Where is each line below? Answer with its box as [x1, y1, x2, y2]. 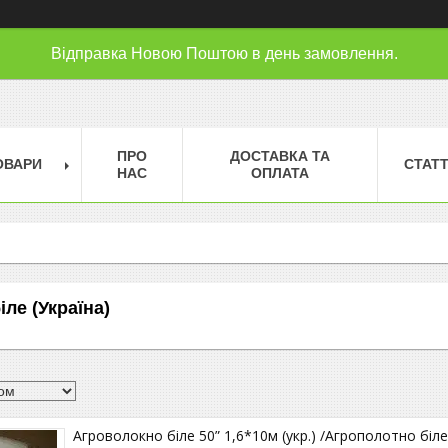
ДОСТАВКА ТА [230, 147, 330, 164]
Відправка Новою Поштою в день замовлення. [50, 45, 398, 62]
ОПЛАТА [251, 164, 309, 181]
